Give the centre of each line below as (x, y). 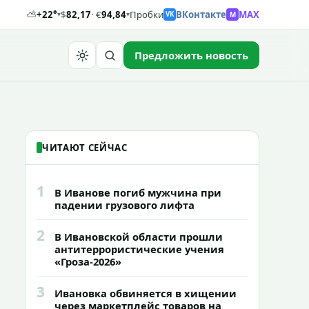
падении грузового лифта (124, 205)
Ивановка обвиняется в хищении (146, 293)
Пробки (147, 14)
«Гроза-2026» (88, 261)
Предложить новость (191, 55)
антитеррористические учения (139, 249)
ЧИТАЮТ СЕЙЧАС (85, 148)
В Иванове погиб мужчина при (138, 192)
